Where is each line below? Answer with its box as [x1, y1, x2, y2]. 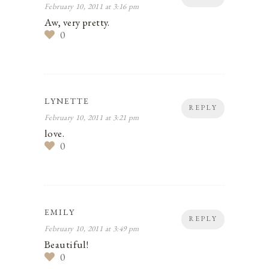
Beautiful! [44, 237, 89, 251]
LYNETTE [44, 95, 89, 106]
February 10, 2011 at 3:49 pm [44, 223, 139, 234]
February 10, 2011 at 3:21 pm [44, 112, 139, 122]
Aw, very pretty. [44, 15, 110, 29]
